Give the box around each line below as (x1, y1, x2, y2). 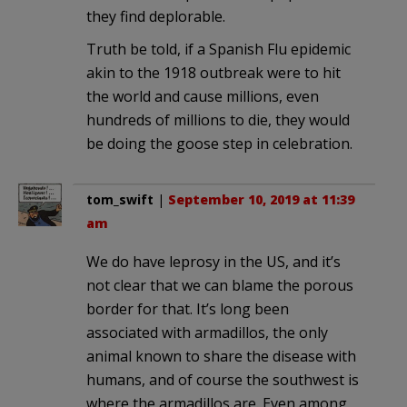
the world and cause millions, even (86, 86, 319, 107)
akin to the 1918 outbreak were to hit (86, 63, 341, 84)
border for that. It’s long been (86, 299, 289, 320)
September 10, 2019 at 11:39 (168, 191, 354, 209)
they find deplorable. (86, 6, 225, 27)
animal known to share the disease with (86, 346, 356, 367)
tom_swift (86, 191, 154, 209)
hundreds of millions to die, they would (86, 110, 350, 131)
